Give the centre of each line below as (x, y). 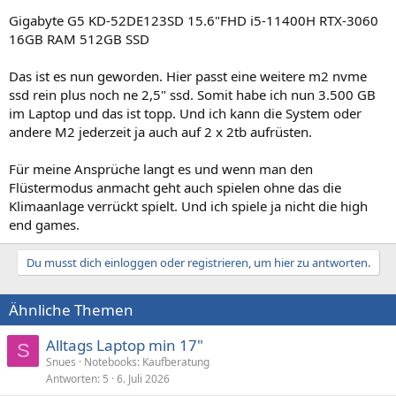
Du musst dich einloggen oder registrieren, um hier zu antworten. (198, 262)
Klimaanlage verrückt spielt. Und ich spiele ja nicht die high (188, 206)
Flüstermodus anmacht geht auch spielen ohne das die (175, 187)
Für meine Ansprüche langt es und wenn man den (161, 168)
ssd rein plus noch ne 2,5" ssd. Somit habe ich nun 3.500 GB (192, 94)
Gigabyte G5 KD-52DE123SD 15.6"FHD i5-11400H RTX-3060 (194, 20)
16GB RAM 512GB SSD (79, 38)
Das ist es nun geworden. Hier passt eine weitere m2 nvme (188, 76)
